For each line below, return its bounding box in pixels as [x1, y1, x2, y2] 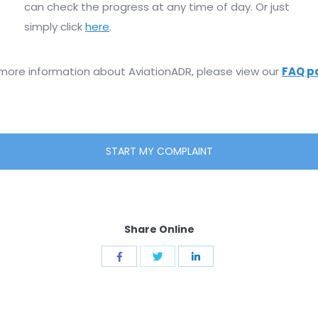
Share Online [124, 222, 194, 237]
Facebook [121, 294, 160, 305]
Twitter [162, 293, 193, 305]
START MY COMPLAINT [105, 143, 213, 158]
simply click [24, 18, 85, 34]
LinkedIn [199, 294, 236, 305]
